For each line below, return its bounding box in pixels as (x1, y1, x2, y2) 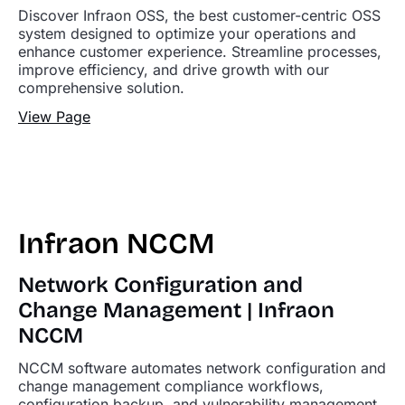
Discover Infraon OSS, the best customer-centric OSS (18, 6, 381, 24)
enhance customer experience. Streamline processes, (18, 42, 381, 61)
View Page (18, 108, 90, 126)
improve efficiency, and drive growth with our (18, 61, 329, 79)
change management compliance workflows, (18, 377, 324, 395)
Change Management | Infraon (18, 297, 334, 323)
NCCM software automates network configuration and (18, 359, 386, 377)
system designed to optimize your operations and (18, 24, 356, 42)
